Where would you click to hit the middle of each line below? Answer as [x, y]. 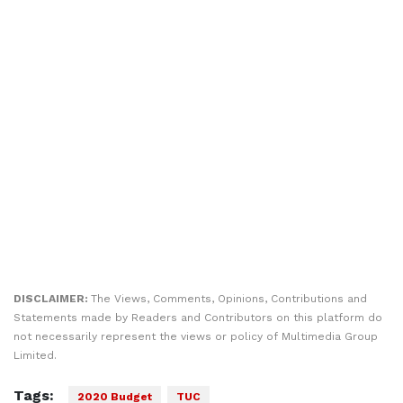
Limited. [35, 355]
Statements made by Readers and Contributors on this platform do [198, 318]
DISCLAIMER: [52, 299]
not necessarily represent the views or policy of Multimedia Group [196, 336]
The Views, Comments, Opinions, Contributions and [229, 299]
